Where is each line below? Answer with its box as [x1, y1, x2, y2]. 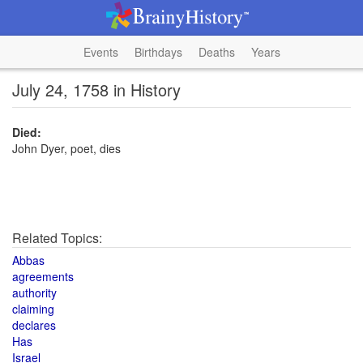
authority [12, 284, 57, 301]
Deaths [198, 44, 235, 60]
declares [12, 317, 56, 333]
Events [83, 44, 118, 60]
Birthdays [134, 44, 182, 60]
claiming [12, 301, 54, 317]
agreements [12, 268, 74, 284]
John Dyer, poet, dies [12, 140, 121, 156]
